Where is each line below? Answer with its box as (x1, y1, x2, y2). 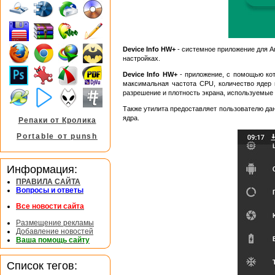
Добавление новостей (16, 227, 93, 236)
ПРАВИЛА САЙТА (16, 177, 80, 187)
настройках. (123, 54, 160, 62)
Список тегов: (7, 258, 77, 272)
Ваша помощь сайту (16, 235, 90, 244)
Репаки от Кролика (18, 115, 96, 125)
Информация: (7, 163, 77, 176)
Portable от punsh (17, 132, 98, 141)
